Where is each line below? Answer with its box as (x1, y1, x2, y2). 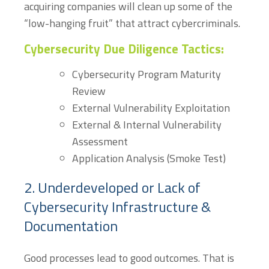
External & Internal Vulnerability (72, 116, 222, 133)
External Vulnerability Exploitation (72, 99, 230, 116)
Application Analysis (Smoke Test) (72, 150, 226, 166)
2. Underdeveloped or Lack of (24, 176, 201, 198)
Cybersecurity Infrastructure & (24, 195, 211, 217)
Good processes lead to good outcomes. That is (24, 249, 234, 266)
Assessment (72, 133, 128, 150)
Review (72, 82, 106, 99)
